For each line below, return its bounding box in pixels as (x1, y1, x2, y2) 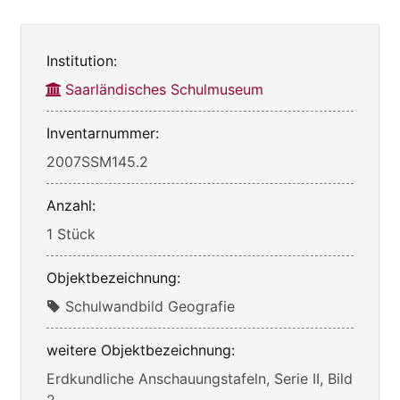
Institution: (46, 51, 117, 70)
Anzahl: (46, 196, 96, 214)
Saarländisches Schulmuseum (65, 79, 263, 98)
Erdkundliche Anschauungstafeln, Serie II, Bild (46, 369, 353, 387)
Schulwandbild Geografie (65, 296, 235, 315)
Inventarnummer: (46, 123, 159, 142)
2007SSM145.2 (46, 152, 148, 171)
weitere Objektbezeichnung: (46, 340, 235, 359)
